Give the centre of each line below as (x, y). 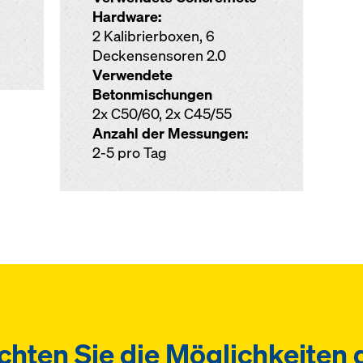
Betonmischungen (152, 95)
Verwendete (132, 75)
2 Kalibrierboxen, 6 (153, 36)
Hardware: (126, 17)
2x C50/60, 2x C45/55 (162, 114)
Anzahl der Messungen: (170, 134)
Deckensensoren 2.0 (159, 56)
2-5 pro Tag (129, 153)
